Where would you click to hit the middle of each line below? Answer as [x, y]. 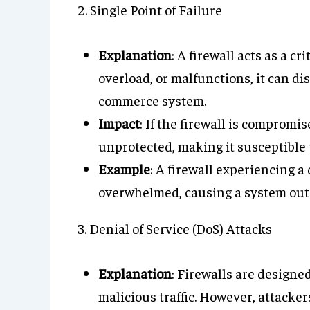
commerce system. [152, 100]
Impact [119, 123]
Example [124, 168]
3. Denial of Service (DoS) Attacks [175, 228]
